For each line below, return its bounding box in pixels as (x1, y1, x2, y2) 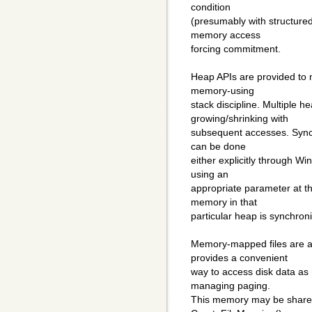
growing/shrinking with (191, 113, 288, 125)
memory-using (191, 85, 254, 97)
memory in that (191, 196, 257, 208)
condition (191, 1, 231, 13)
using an (191, 169, 228, 180)
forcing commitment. (191, 43, 281, 55)
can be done (191, 141, 246, 153)
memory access (191, 29, 260, 41)
